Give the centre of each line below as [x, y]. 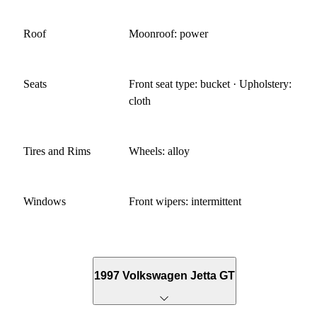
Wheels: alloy [160, 151]
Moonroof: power [169, 33]
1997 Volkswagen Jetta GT [164, 275]
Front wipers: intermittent [185, 201]
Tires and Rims [57, 151]
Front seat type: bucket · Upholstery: [211, 83]
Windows [45, 201]
